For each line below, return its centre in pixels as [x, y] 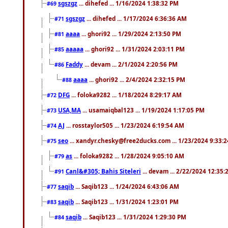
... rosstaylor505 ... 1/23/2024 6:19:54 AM [124, 125]
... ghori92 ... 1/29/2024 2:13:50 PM [131, 33]
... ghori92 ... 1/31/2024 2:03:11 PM [134, 49]
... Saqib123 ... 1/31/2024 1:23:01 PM [126, 201]
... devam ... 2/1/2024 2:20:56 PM [130, 64]
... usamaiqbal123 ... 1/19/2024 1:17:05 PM [143, 110]
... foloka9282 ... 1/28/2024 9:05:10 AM [128, 155]
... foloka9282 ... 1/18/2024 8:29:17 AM [126, 94]
